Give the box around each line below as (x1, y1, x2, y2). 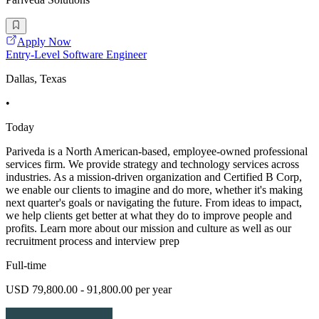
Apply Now (17, 35, 71, 48)
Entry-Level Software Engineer (6, 48, 147, 61)
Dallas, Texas (6, 72, 66, 85)
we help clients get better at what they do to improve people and (6, 209, 292, 221)
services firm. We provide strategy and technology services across (6, 157, 299, 170)
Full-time (6, 258, 46, 271)
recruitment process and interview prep (6, 234, 179, 247)
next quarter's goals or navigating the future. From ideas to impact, (6, 196, 302, 209)
